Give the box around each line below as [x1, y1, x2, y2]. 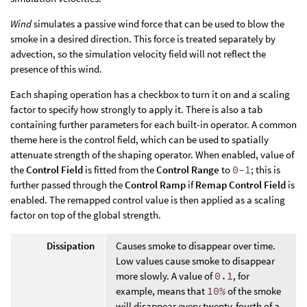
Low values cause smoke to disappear [116, 254, 275, 268]
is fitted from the [83, 163, 156, 177]
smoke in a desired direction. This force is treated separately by [10, 32, 275, 46]
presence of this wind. [10, 62, 102, 76]
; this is [251, 163, 280, 177]
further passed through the [10, 178, 125, 192]
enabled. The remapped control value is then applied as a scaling [10, 193, 285, 207]
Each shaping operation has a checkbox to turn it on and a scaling [10, 88, 290, 101]
